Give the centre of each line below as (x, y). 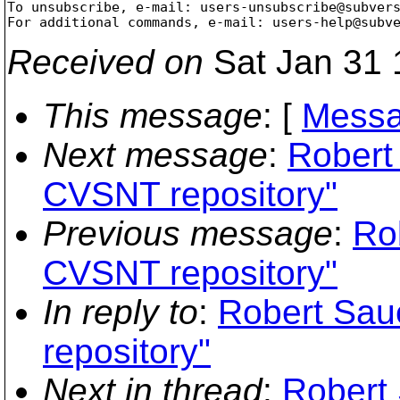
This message (153, 115)
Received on (105, 62)
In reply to (121, 312)
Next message (155, 154)
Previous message (188, 233)
